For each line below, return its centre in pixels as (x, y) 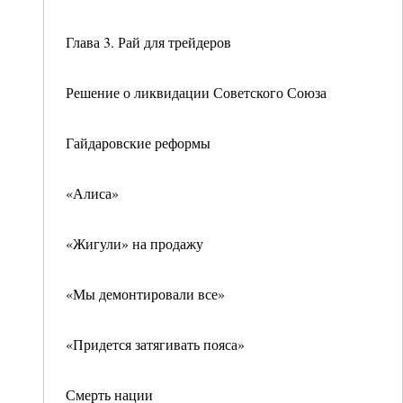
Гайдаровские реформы (138, 143)
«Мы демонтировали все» (145, 294)
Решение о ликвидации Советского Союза (196, 92)
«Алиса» (92, 193)
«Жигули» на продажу (134, 243)
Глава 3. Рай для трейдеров (148, 42)
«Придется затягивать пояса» (155, 344)
